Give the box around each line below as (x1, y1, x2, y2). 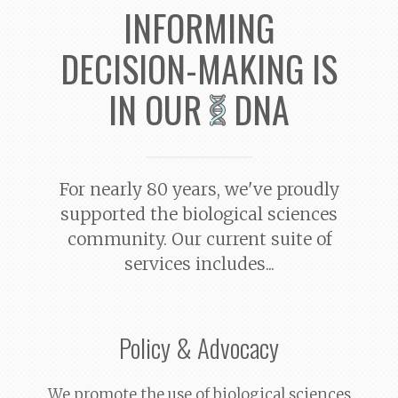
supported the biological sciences (60, 203, 338, 225)
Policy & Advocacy (119, 329, 279, 366)
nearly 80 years (89, 179, 217, 200)
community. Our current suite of (67, 228, 331, 250)
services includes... (123, 253, 275, 275)
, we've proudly (216, 179, 339, 200)
